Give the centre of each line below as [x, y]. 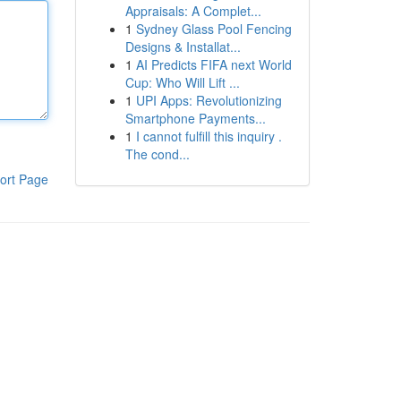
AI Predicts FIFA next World [213, 64]
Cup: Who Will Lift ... [182, 82]
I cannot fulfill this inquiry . [209, 136]
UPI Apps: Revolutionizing [209, 100]
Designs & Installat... [183, 47]
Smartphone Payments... [195, 118]
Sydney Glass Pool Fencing [213, 29]
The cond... [157, 154]
